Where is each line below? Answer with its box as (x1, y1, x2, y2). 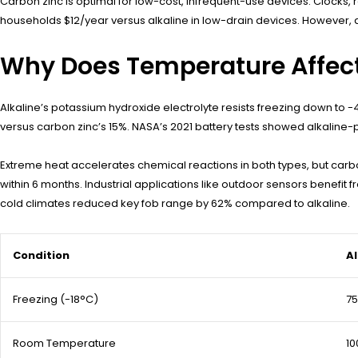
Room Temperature (13, 336, 116, 352)
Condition (13, 248, 70, 264)
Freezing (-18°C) (13, 292, 98, 308)
